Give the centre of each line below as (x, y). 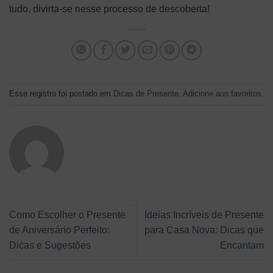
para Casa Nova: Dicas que (204, 230)
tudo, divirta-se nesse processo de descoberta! (109, 9)
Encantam (242, 245)
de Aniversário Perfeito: (59, 230)
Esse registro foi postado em (61, 93)
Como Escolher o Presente (67, 214)
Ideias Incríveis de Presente (204, 214)
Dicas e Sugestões (50, 245)
